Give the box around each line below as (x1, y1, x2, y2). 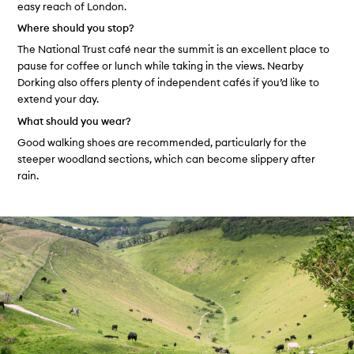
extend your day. (17, 92, 100, 106)
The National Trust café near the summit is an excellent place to (17, 43, 330, 56)
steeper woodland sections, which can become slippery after (17, 153, 316, 166)
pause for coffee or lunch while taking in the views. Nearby (17, 59, 304, 73)
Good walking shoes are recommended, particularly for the (17, 136, 307, 149)
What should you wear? (17, 114, 132, 127)
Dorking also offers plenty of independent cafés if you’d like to (17, 76, 320, 89)
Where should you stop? (17, 21, 135, 35)
